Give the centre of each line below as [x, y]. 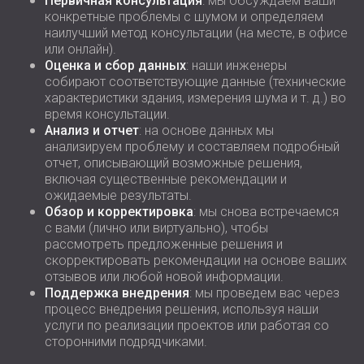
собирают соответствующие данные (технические [195, 82]
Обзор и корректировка [119, 212]
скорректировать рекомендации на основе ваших [196, 260]
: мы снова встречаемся [266, 212]
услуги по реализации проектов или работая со [187, 325]
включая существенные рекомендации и [166, 179]
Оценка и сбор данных [115, 65]
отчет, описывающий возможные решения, [173, 163]
